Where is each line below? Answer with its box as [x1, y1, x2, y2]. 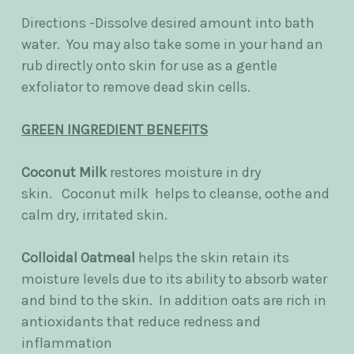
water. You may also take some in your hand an [21, 36, 323, 54]
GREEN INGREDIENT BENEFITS [21, 121, 208, 139]
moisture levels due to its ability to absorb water [21, 270, 327, 288]
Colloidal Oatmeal [21, 249, 138, 267]
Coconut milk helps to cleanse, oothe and [58, 185, 330, 203]
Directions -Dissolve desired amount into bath [21, 14, 314, 32]
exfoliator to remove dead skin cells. [21, 78, 254, 96]
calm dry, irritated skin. [21, 206, 168, 224]
